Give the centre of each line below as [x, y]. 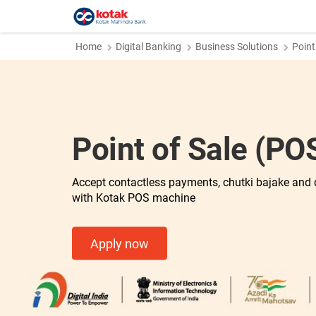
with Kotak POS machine [134, 197]
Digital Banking [148, 47]
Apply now [120, 243]
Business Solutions [237, 47]
